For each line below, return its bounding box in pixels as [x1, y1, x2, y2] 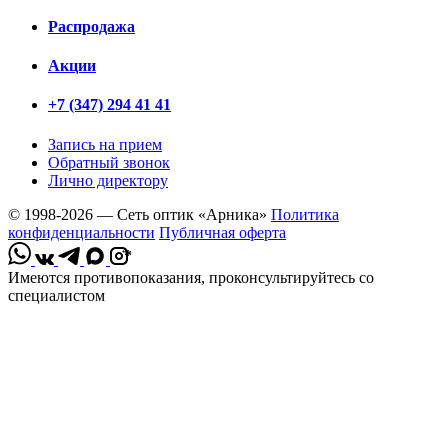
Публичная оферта [159, 223, 286, 241]
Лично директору [48, 171, 168, 189]
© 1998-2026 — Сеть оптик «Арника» [8, 205, 267, 223]
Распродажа [48, 17, 135, 35]
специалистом [8, 286, 105, 304]
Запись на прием [48, 135, 162, 153]
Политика [271, 205, 339, 223]
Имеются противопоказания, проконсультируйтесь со [8, 268, 374, 286]
